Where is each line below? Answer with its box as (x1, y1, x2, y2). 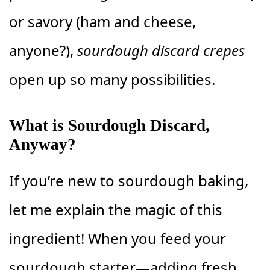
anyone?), (9, 40, 77, 60)
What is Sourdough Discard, (9, 116, 210, 134)
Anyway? (9, 135, 76, 154)
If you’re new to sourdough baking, (9, 170, 248, 190)
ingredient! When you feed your (9, 228, 226, 248)
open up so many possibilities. (9, 69, 215, 89)
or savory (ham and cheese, (9, 11, 196, 31)
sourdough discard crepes (77, 40, 245, 60)
